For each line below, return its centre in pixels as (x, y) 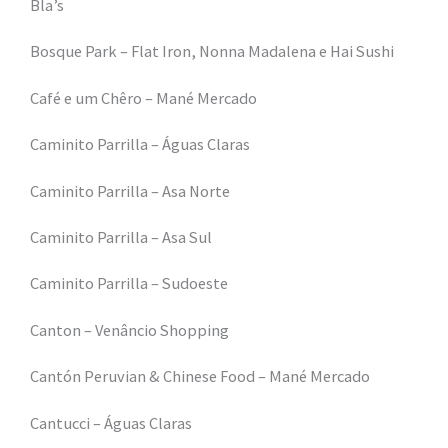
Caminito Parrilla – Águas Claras (140, 144)
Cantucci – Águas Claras (111, 422)
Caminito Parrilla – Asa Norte (130, 190)
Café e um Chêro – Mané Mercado (143, 97)
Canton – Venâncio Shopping (129, 329)
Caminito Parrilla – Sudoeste (129, 283)
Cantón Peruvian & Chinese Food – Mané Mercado (200, 376)
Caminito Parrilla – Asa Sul (121, 236)
